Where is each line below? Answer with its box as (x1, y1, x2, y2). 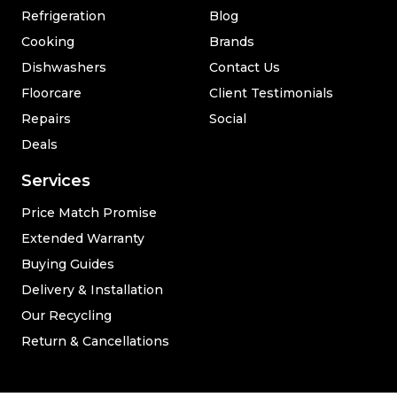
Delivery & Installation (21, 282, 163, 298)
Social (209, 111, 246, 127)
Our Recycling (21, 307, 112, 323)
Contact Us (209, 59, 280, 75)
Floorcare (21, 85, 82, 101)
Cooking (21, 34, 74, 50)
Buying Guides (21, 256, 114, 272)
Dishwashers (21, 59, 106, 75)
